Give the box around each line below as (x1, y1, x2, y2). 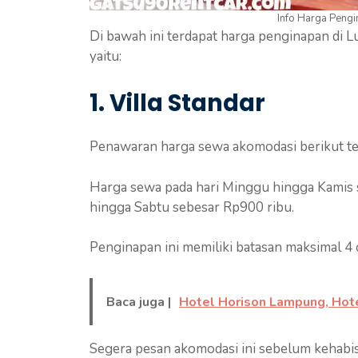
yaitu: (89, 46, 121, 66)
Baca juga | (106, 292, 171, 311)
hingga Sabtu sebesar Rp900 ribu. (89, 197, 294, 217)
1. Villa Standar (89, 87, 265, 120)
